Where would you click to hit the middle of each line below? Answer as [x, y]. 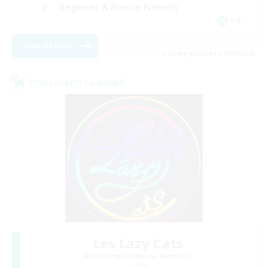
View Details [48, 46]
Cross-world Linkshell [77, 82]
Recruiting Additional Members [138, 256]
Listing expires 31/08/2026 [209, 54]
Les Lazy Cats [138, 243]
